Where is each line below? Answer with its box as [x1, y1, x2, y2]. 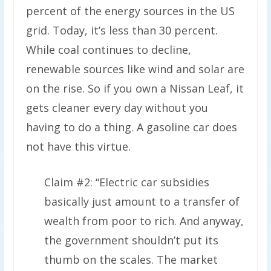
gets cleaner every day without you [25, 100, 208, 116]
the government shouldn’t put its [44, 233, 218, 248]
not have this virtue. [25, 139, 131, 154]
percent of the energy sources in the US [25, 4, 235, 19]
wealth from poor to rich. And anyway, [44, 214, 244, 229]
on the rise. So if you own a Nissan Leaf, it [25, 81, 244, 96]
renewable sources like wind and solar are [25, 62, 244, 77]
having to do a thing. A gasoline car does [25, 120, 237, 135]
